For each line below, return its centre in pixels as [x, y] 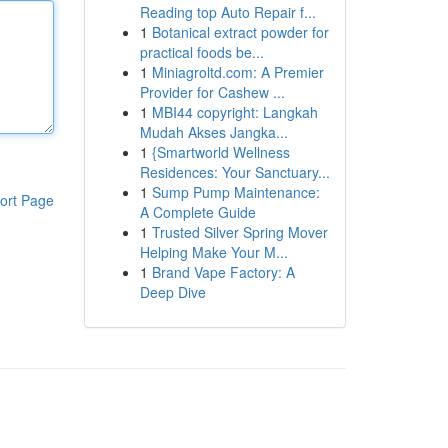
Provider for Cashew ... [212, 92]
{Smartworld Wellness [220, 152]
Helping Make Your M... [213, 252]
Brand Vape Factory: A [223, 272]
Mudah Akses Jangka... [213, 132]
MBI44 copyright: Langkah [234, 112]
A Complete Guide [197, 212]
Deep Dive [172, 292]
